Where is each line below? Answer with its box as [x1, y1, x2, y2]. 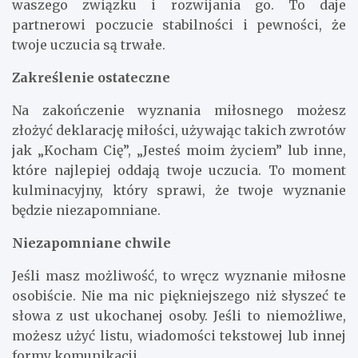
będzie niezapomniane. [12, 202, 161, 219]
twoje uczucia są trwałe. [12, 37, 165, 54]
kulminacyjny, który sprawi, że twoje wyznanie [12, 182, 346, 199]
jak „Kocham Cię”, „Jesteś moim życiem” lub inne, [12, 142, 346, 159]
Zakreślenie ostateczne [12, 70, 170, 86]
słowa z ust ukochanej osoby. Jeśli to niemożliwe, [12, 308, 346, 324]
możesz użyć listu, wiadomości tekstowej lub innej [12, 328, 346, 344]
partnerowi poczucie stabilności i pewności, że [12, 17, 346, 34]
